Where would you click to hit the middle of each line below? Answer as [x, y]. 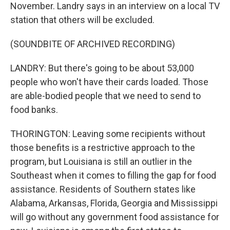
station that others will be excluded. [82, 20]
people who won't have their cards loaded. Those [109, 82]
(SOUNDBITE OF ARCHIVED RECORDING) [93, 44]
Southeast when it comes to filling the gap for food [113, 175]
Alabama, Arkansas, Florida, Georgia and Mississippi [114, 203]
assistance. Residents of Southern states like [103, 189]
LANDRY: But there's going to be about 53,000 [102, 68]
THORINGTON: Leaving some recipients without [108, 134]
